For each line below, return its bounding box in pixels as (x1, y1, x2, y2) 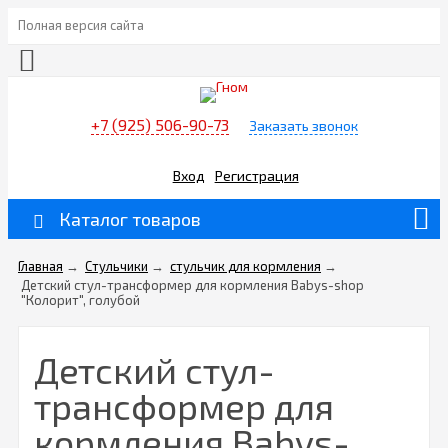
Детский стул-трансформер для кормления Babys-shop (21, 277, 364, 294)
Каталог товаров (59, 208, 201, 231)
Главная (18, 258, 63, 275)
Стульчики (85, 258, 148, 275)
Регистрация (214, 166, 299, 184)
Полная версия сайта (18, 17, 144, 33)
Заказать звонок (248, 117, 358, 135)
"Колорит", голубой (21, 292, 140, 309)
